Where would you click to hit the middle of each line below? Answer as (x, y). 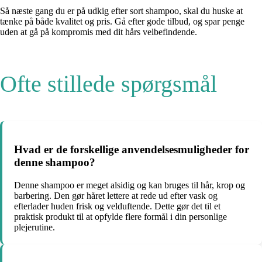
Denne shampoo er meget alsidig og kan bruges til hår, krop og (130, 185)
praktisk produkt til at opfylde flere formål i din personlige (120, 217)
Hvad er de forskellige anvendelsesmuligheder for (132, 150)
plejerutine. (35, 227)
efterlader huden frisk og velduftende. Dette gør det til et (117, 206)
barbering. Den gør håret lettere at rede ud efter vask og (116, 196)
